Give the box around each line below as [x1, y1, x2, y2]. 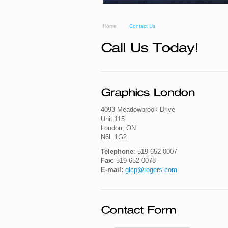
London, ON [101, 124, 136, 132]
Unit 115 [101, 115, 125, 123]
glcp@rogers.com [125, 165, 177, 174]
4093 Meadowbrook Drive [101, 105, 175, 113]
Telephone [101, 147, 133, 155]
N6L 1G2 [101, 133, 127, 141]
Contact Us [129, 23, 155, 29]
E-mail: [101, 165, 123, 174]
